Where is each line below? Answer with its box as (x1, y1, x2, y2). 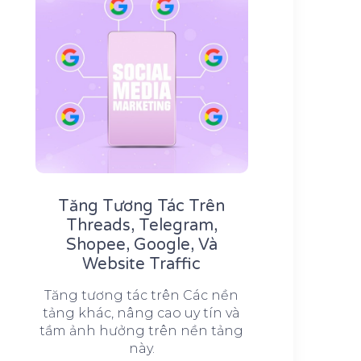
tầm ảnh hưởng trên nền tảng (39, 323, 244, 339)
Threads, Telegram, (65, 216, 218, 236)
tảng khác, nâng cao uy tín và (43, 305, 241, 322)
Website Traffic (82, 255, 201, 275)
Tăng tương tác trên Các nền (44, 288, 239, 304)
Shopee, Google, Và (65, 235, 218, 255)
